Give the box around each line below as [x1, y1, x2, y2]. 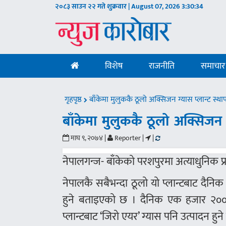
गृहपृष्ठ [65, 93, 84, 106]
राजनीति [149, 59, 175, 74]
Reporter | [113, 132, 144, 144]
